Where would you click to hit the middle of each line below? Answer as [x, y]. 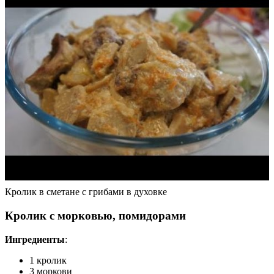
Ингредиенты [35, 239]
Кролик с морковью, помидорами [95, 215]
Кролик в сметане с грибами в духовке [86, 192]
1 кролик [48, 260]
